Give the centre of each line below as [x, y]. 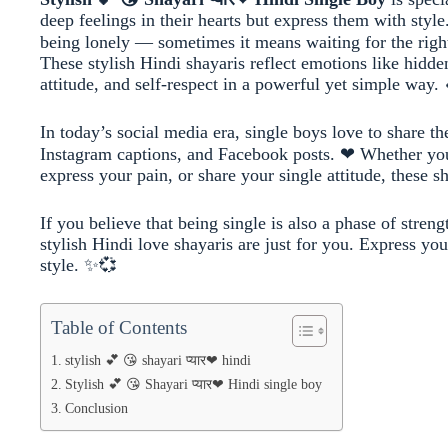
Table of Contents [119, 327]
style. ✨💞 [78, 265]
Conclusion [96, 408]
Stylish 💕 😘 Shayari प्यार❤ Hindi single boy [193, 384]
